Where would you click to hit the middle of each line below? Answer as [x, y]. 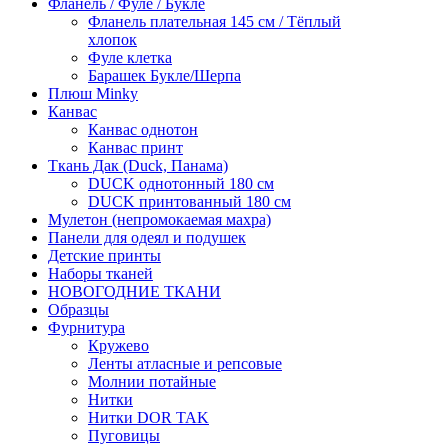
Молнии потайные [152, 381]
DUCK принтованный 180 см [189, 201]
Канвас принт [135, 147]
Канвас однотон [143, 129]
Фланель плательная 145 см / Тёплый [214, 21]
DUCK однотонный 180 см [181, 183]
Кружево [118, 345]
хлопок [112, 39]
